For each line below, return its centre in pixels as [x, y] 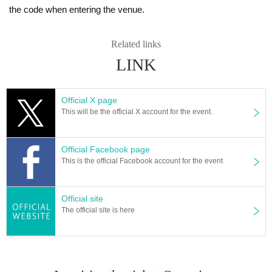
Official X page [89, 100]
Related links [136, 44]
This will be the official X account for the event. [137, 111]
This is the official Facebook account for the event [142, 161]
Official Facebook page [106, 149]
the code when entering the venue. [77, 9]
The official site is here [98, 210]
